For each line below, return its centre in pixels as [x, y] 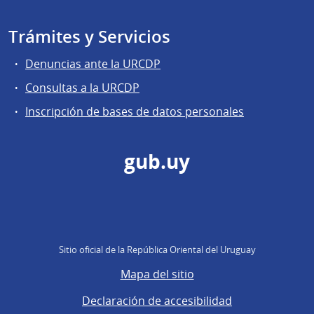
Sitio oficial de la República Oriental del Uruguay [157, 250]
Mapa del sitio [157, 274]
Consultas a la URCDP [82, 88]
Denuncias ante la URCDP [93, 63]
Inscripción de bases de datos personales [135, 112]
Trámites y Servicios [89, 36]
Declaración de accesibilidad [157, 300]
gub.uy [157, 162]
